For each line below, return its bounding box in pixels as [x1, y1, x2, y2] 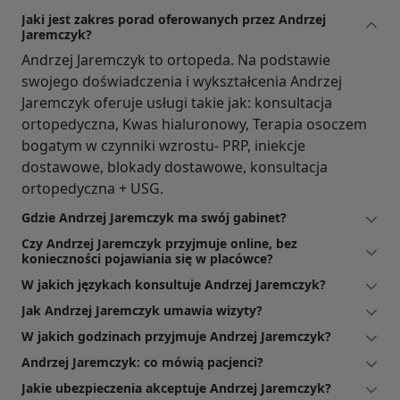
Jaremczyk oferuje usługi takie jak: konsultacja [21, 93, 332, 113]
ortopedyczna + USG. [21, 179, 163, 199]
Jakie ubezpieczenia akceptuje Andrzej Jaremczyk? [21, 379, 331, 397]
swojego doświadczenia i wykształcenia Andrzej [21, 71, 342, 92]
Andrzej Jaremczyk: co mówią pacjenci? [21, 354, 263, 371]
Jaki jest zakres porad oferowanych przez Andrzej [21, 11, 326, 29]
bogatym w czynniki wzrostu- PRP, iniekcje [21, 136, 305, 156]
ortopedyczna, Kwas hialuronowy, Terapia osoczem [21, 114, 367, 135]
